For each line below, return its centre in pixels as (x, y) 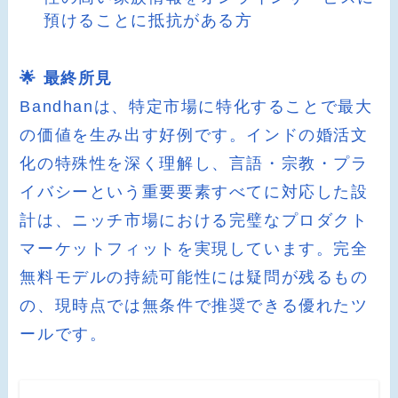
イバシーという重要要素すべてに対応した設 (194, 192)
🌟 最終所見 (67, 79)
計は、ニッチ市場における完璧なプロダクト (194, 221)
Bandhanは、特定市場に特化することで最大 (196, 107)
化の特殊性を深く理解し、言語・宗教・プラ (194, 164)
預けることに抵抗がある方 (148, 21)
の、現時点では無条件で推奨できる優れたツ (194, 306)
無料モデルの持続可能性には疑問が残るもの (194, 278)
